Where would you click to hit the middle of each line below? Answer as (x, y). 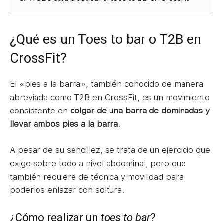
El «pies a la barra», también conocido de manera (107, 84)
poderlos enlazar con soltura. (67, 190)
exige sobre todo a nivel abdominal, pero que (98, 163)
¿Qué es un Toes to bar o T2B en (106, 39)
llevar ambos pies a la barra (64, 124)
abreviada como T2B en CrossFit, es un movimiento (110, 97)
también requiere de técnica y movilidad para (97, 176)
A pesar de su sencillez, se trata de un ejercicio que (110, 150)
